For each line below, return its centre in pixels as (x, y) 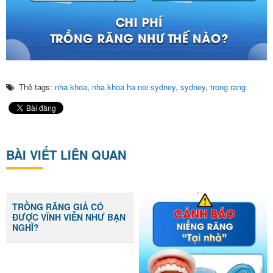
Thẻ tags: (37, 87)
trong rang (228, 87)
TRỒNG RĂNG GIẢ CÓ (58, 206)
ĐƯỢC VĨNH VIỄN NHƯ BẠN (69, 217)
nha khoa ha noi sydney (134, 87)
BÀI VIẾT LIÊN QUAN (66, 154)
